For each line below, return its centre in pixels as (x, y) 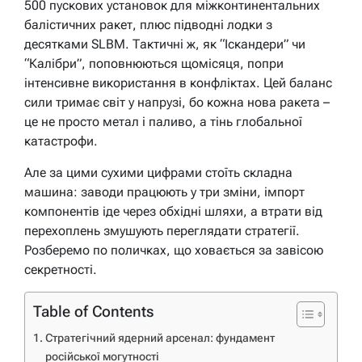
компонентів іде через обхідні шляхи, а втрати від (173, 211)
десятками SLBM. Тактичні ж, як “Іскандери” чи (165, 44)
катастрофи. (61, 141)
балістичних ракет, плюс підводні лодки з (148, 24)
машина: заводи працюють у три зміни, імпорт (164, 192)
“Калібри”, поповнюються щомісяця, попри (154, 63)
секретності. (61, 269)
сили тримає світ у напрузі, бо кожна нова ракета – (177, 102)
